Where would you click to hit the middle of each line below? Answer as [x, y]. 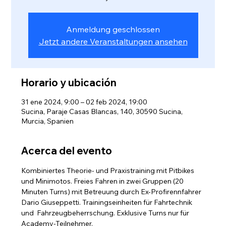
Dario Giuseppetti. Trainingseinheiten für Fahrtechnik [108, 202]
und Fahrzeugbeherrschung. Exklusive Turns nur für [106, 213]
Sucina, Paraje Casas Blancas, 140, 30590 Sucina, [102, 111]
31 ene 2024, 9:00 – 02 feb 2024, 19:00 [84, 102]
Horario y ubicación [69, 82]
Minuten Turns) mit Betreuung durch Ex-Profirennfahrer [112, 192]
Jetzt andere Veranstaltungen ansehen [113, 41]
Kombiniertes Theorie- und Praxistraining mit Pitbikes [109, 171]
